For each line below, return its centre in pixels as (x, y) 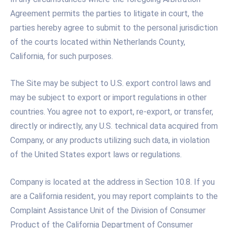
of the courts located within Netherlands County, (98, 42)
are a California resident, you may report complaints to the (114, 196)
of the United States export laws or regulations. (96, 155)
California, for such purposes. (62, 56)
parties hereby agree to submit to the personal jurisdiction (114, 27)
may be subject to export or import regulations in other (108, 98)
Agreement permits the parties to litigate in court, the (107, 13)
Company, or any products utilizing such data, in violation (110, 140)
